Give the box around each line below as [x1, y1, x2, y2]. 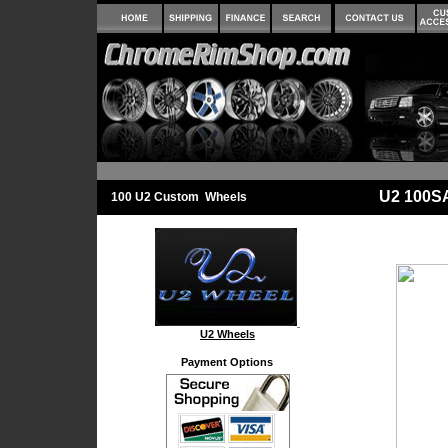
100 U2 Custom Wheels [110, 190, 247, 204]
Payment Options [171, 356, 273, 368]
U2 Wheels [200, 328, 255, 340]
